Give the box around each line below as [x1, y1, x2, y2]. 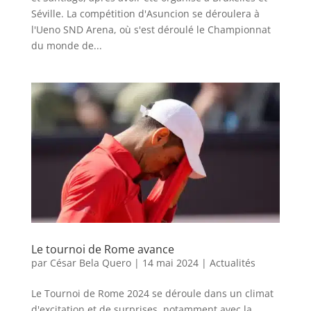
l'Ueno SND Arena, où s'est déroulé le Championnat [31, 22, 271, 36]
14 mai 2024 [142, 255, 199, 269]
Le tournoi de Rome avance [31, 241, 174, 257]
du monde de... [31, 38, 102, 52]
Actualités [209, 255, 255, 269]
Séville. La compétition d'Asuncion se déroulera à [31, 6, 260, 20]
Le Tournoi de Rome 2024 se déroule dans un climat [31, 286, 274, 300]
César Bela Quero [49, 255, 131, 269]
